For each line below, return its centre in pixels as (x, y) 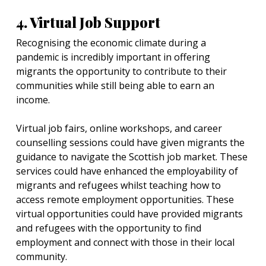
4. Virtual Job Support (88, 22)
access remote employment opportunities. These (125, 199)
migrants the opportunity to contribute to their (121, 71)
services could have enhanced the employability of (127, 171)
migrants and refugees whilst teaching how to (118, 185)
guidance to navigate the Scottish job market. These (132, 157)
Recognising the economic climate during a (111, 43)
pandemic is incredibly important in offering (113, 57)
